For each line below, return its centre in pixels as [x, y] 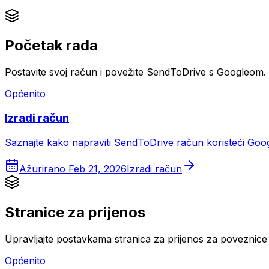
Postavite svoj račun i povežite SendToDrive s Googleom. [135, 72]
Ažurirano [42, 168]
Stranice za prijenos [75, 212]
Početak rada [51, 46]
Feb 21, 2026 [98, 168]
